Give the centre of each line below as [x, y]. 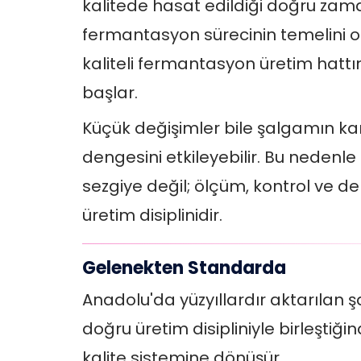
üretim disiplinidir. [152, 215]
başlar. [110, 92]
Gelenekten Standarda [184, 268]
